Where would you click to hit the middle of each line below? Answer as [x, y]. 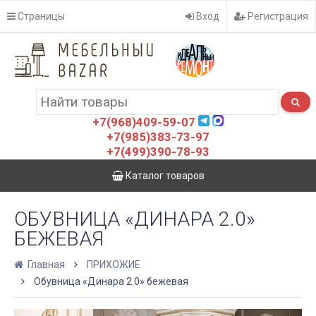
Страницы [40, 16]
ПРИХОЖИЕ [114, 265]
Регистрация [277, 16]
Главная [45, 265]
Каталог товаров [164, 176]
